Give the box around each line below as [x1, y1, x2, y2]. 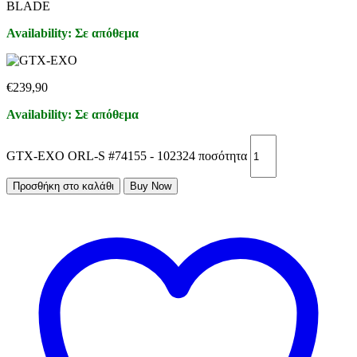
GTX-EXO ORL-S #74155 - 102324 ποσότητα [6, 148, 247, 163]
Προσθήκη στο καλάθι [13, 180, 114, 193]
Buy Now [130, 180, 171, 193]
